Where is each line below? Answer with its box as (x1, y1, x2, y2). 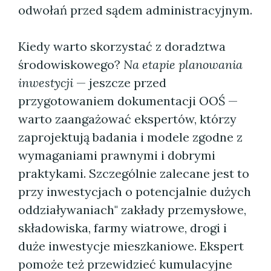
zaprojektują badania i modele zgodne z (18, 129, 243, 145)
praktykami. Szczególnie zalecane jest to (18, 166, 249, 181)
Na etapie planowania (123, 57, 243, 72)
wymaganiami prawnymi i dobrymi (18, 148, 215, 163)
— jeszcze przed (73, 75, 166, 90)
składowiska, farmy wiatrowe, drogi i (18, 220, 227, 235)
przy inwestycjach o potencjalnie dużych (18, 184, 251, 199)
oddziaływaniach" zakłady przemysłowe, (18, 202, 246, 217)
